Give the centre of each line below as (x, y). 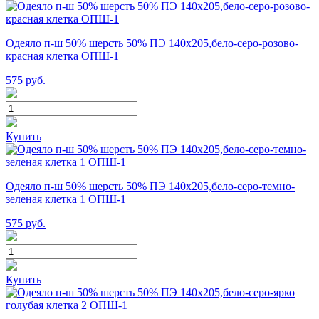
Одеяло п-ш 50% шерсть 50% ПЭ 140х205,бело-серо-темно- (150, 186)
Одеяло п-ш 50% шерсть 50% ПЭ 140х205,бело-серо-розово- (152, 43)
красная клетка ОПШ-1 (62, 56)
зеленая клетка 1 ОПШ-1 (66, 199)
